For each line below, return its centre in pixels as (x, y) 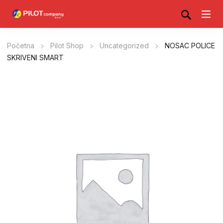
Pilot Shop (67, 46)
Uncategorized (124, 46)
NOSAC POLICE (190, 46)
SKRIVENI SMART (35, 57)
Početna (21, 46)
